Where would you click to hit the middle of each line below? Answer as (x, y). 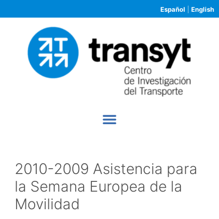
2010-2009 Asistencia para (106, 168)
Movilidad (47, 204)
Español (173, 9)
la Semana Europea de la (99, 186)
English (203, 9)
